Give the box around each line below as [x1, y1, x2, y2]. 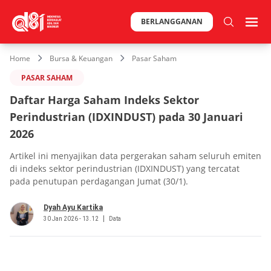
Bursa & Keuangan [50, 53, 113, 64]
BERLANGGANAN [141, 16, 203, 27]
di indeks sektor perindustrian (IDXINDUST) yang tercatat [10, 162, 240, 174]
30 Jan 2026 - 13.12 [44, 215, 99, 222]
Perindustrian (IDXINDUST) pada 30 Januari [10, 109, 243, 124]
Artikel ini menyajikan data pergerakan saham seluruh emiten [10, 149, 261, 162]
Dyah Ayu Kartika [44, 203, 103, 212]
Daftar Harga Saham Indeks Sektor [10, 92, 199, 107]
